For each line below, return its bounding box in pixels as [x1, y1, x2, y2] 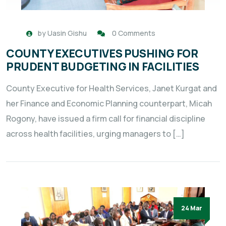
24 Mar [181, 204, 202, 213]
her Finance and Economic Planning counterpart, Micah [6, 98, 212, 109]
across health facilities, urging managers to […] [6, 128, 185, 140]
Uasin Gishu [47, 28, 87, 38]
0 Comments [112, 28, 155, 38]
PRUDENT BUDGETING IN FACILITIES [6, 59, 199, 75]
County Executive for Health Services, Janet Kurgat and [6, 83, 217, 94]
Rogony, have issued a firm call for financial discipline [6, 113, 205, 125]
